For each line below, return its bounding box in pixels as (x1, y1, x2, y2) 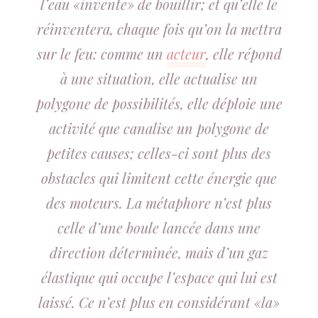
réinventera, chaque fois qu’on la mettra (36, 19, 282, 38)
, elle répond (205, 44, 282, 63)
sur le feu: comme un (36, 44, 167, 63)
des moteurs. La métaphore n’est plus (46, 193, 272, 212)
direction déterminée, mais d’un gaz (50, 243, 268, 262)
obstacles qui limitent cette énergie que (41, 168, 277, 187)
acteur (166, 44, 206, 63)
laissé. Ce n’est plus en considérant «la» (38, 292, 280, 312)
